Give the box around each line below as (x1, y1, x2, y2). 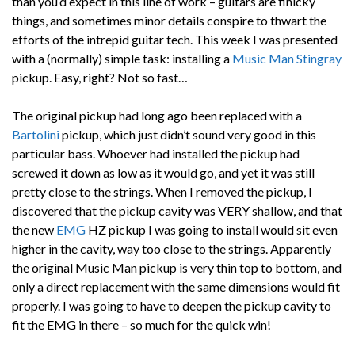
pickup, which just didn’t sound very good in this (59, 126, 316, 142)
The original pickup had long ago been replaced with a (12, 107, 302, 123)
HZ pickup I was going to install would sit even (86, 221, 338, 237)
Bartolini (12, 126, 59, 142)
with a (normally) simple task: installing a (12, 50, 232, 66)
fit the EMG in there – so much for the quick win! (12, 316, 271, 332)
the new (12, 221, 56, 237)
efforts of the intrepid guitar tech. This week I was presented (12, 31, 338, 47)
